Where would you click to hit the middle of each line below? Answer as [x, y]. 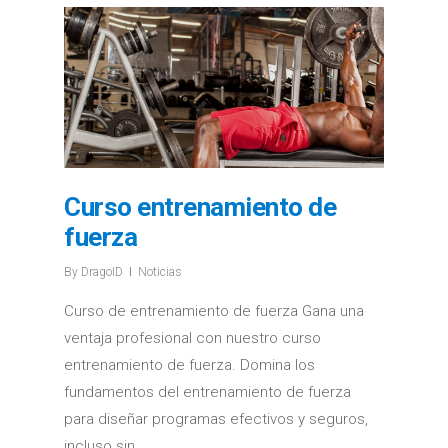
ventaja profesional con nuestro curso [192, 337]
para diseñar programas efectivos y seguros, [216, 418]
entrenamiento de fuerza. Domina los [189, 364]
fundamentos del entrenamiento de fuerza [207, 391]
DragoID [102, 271]
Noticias [160, 271]
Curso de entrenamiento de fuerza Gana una [214, 310]
